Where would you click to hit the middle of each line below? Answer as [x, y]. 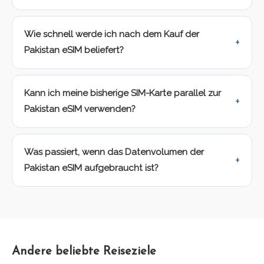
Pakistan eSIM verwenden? [80, 109]
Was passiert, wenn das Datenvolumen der [114, 152]
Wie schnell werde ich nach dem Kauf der [112, 34]
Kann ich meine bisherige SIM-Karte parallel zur [123, 93]
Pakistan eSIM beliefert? [74, 50]
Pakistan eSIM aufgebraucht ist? [91, 168]
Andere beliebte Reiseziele [84, 252]
